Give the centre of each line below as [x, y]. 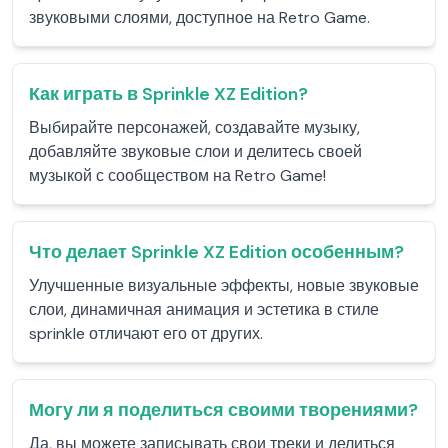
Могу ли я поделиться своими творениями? [223, 410]
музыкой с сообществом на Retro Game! [177, 175]
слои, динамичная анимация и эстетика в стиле [204, 309]
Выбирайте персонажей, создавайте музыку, [194, 127]
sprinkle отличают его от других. [146, 333]
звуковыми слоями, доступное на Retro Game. [199, 17]
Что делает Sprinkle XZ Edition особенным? [216, 252]
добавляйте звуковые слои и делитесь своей [195, 151]
